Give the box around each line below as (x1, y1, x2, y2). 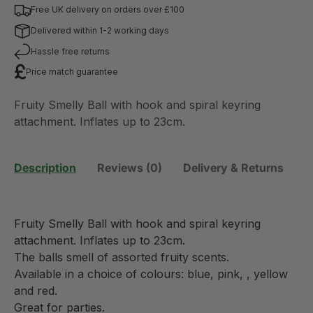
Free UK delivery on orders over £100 (31, 3, 184, 15)
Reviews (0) (97, 161, 162, 175)
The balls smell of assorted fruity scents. (14, 250, 229, 265)
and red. (14, 284, 57, 298)
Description (14, 161, 76, 175)
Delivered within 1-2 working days (31, 24, 169, 36)
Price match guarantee (26, 66, 118, 77)
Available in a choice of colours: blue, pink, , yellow (14, 267, 288, 282)
